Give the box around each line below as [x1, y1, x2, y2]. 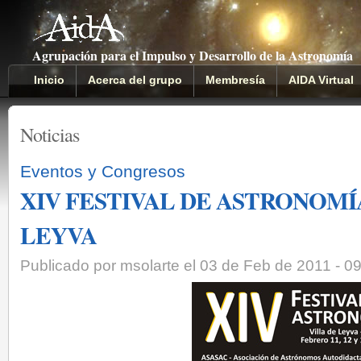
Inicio [34, 73, 64, 86]
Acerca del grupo [88, 73, 182, 86]
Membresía [205, 73, 265, 86]
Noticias [20, 122, 79, 147]
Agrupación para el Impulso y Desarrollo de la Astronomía [32, 46, 353, 64]
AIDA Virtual [288, 73, 354, 86]
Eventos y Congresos [20, 162, 185, 180]
